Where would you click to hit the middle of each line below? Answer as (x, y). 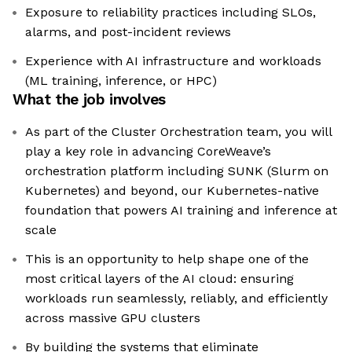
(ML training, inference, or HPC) (121, 81)
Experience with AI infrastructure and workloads (173, 61)
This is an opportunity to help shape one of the (167, 259)
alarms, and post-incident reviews (128, 32)
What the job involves (89, 100)
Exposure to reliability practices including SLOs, (170, 13)
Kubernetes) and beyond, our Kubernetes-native (172, 191)
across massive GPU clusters (113, 318)
